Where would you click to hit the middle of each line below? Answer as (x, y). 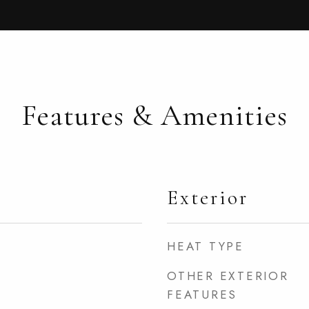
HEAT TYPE (206, 246)
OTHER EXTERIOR (228, 276)
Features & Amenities (154, 115)
